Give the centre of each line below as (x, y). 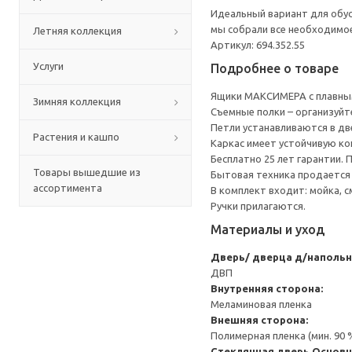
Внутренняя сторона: (267, 288)
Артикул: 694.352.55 (258, 45)
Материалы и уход (268, 229)
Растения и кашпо (76, 137)
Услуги (48, 66)
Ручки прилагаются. (258, 206)
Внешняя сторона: (259, 320)
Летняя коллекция (77, 31)
